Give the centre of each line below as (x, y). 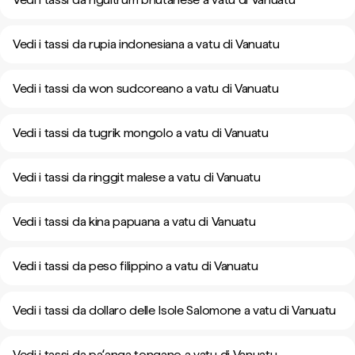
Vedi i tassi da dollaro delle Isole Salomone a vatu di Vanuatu (175, 310)
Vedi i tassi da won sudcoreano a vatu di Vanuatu (146, 88)
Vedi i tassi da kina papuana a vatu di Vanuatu (134, 221)
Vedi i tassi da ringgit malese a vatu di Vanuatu (137, 177)
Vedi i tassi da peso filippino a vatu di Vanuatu (136, 266)
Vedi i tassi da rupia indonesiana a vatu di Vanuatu (146, 44)
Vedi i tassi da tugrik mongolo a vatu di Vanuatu (141, 133)
